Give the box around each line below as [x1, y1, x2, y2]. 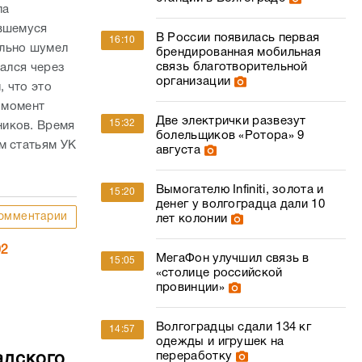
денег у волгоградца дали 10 [155, 199, 325, 210]
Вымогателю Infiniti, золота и [155, 184, 324, 196]
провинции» [155, 282, 225, 293]
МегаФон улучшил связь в [155, 253, 309, 264]
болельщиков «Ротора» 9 [155, 130, 305, 141]
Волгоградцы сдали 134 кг [155, 322, 312, 333]
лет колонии [155, 213, 228, 225]
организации [155, 76, 231, 87]
